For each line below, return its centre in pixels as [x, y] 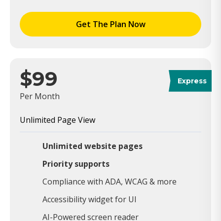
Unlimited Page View [57, 120]
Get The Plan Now [110, 24]
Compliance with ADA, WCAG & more [110, 181]
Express [192, 81]
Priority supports [76, 164]
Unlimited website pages [92, 146]
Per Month [40, 96]
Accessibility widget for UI [90, 199]
